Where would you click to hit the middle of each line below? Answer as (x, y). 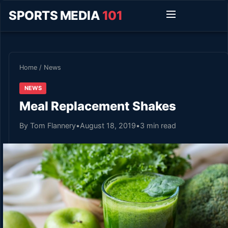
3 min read (158, 125)
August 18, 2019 (108, 125)
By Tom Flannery (48, 125)
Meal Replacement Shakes (98, 106)
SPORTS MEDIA (55, 16)
